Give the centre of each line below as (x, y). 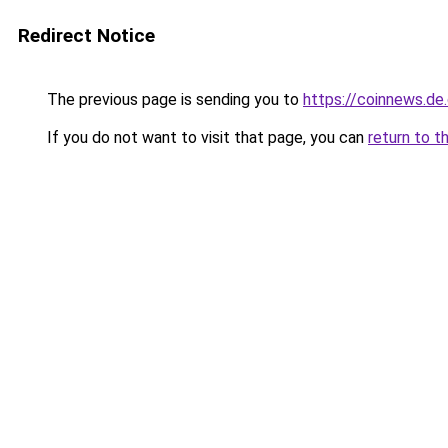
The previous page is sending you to (173, 99)
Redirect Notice (86, 35)
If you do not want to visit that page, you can (205, 137)
